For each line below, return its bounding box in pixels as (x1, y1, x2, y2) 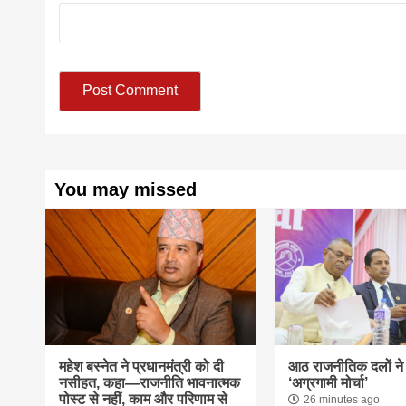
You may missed (54, 179, 198, 199)
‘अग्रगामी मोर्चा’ (287, 374, 368, 391)
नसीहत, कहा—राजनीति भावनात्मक (59, 374, 241, 391)
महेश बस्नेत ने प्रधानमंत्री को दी (59, 358, 225, 374)
